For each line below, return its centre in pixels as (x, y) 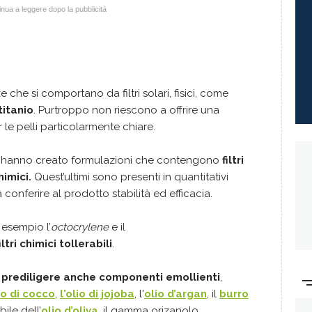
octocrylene (81, 227)
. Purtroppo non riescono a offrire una (126, 110)
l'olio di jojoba (97, 294)
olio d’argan (175, 294)
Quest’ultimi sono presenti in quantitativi (131, 177)
